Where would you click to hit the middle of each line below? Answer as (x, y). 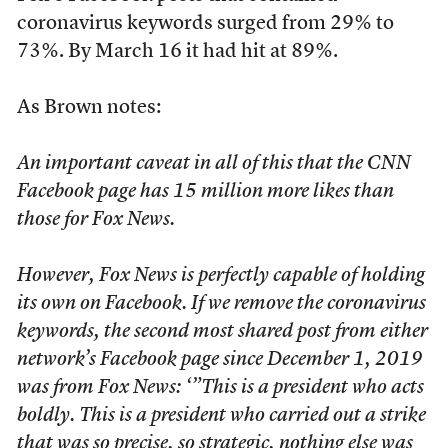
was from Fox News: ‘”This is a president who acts (220, 387)
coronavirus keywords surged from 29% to (205, 23)
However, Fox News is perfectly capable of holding (220, 275)
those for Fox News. (95, 219)
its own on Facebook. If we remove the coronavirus (221, 303)
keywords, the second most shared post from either (222, 331)
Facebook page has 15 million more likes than (205, 191)
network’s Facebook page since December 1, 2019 (219, 359)
